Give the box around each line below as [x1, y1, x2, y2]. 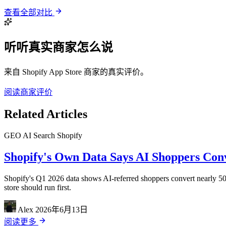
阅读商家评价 [4, 88, 52, 97]
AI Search [23, 131, 57, 140]
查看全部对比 [4, 8, 54, 17]
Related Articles [4, 107, 87, 121]
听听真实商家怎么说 [4, 41, 113, 54]
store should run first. [4, 183, 71, 192]
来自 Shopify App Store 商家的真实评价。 [4, 68, 148, 77]
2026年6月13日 [35, 205, 88, 214]
